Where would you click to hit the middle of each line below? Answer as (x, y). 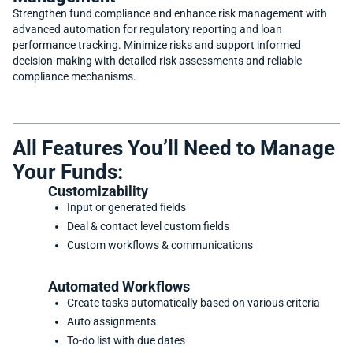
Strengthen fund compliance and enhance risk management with (170, 14)
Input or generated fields (126, 208)
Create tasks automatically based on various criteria (193, 303)
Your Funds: (68, 172)
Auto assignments (111, 322)
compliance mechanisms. (74, 77)
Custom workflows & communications (160, 246)
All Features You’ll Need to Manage (174, 149)
